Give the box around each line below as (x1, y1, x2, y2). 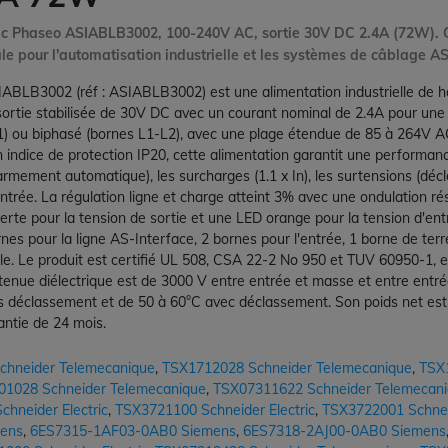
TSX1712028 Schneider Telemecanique (162, 359, 412, 378)
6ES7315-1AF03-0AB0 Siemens (30, 422, 236, 441)
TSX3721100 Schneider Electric (115, 401, 315, 420)
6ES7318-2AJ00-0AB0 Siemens (243, 422, 446, 441)
